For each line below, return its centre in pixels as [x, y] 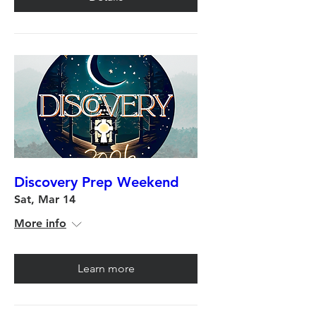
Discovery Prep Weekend [97, 182]
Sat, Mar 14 [45, 200]
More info [40, 224]
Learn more [106, 269]
